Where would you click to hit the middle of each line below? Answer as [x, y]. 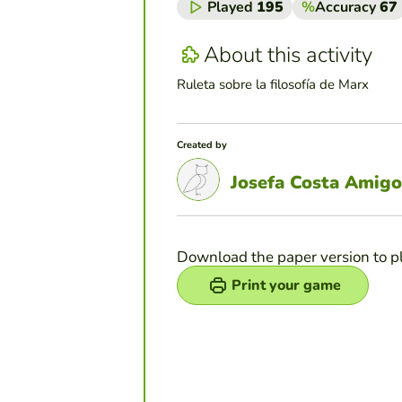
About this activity [288, 54]
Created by [202, 145]
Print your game [286, 286]
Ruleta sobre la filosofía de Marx [273, 85]
